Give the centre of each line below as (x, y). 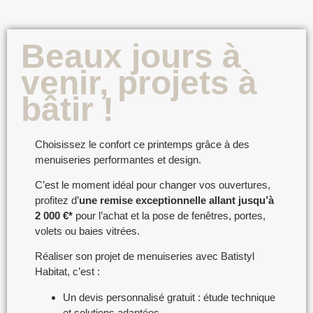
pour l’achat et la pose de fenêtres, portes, (169, 215)
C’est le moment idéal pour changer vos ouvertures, (153, 184)
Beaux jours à (131, 56)
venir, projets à (139, 82)
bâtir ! (67, 109)
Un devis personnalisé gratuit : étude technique (169, 297)
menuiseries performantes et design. (118, 159)
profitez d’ (57, 200)
